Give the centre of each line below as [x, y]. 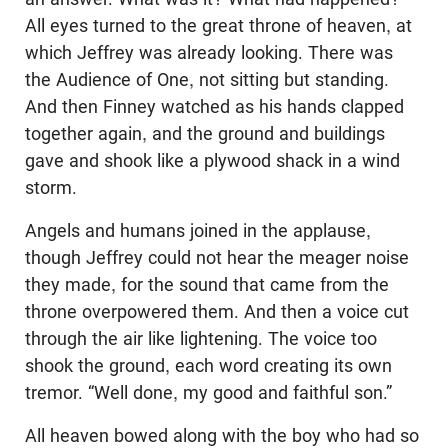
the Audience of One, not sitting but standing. [207, 79]
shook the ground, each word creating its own [208, 365]
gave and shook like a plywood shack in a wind [212, 160]
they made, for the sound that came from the [207, 284]
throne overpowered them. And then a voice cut [217, 311]
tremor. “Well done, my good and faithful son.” [208, 392]
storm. [51, 187]
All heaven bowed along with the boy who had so [222, 435]
